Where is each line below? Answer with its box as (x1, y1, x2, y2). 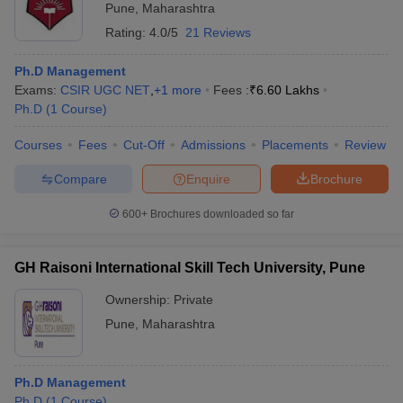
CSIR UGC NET (60, 83, 150, 97)
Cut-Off (123, 138, 165, 152)
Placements (262, 138, 328, 152)
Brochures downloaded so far (148, 208, 294, 220)
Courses (14, 138, 62, 152)
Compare (53, 171, 107, 186)
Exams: (14, 83, 60, 97)
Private (174, 292, 213, 307)
